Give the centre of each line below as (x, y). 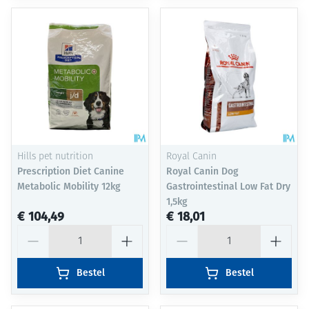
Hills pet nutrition (55, 157)
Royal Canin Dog (202, 172)
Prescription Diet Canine (71, 172)
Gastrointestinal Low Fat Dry (228, 187)
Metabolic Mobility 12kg (69, 187)
